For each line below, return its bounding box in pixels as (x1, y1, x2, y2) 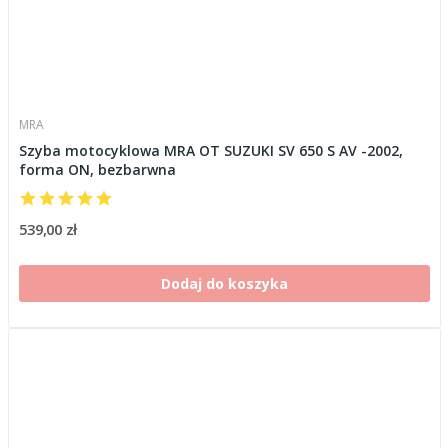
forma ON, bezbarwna (18, 159, 176, 179)
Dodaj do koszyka (160, 273, 288, 293)
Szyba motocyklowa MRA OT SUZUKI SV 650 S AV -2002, (18, 140, 403, 160)
